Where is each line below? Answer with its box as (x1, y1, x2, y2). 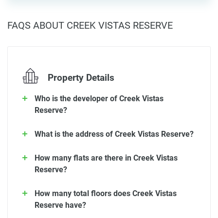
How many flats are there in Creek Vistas (35, 153, 178, 163)
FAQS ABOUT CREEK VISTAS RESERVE (7, 19, 173, 32)
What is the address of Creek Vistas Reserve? (35, 129, 194, 139)
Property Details (45, 73, 114, 84)
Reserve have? (35, 200, 86, 210)
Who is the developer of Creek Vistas (35, 94, 163, 104)
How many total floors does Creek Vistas (35, 189, 177, 199)
